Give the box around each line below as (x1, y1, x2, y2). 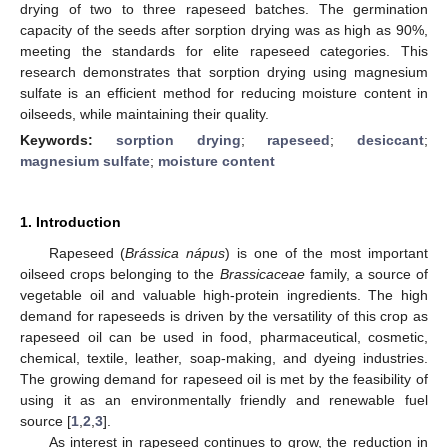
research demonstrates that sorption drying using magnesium (20, 63, 428, 80)
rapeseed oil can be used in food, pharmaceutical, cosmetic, (20, 328, 428, 345)
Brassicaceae (219, 265, 305, 282)
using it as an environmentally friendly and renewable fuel (20, 391, 428, 408)
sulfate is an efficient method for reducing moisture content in (20, 84, 428, 101)
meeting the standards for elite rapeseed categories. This (20, 42, 428, 59)
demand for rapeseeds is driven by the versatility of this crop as (20, 307, 428, 324)
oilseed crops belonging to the (20, 265, 220, 282)
